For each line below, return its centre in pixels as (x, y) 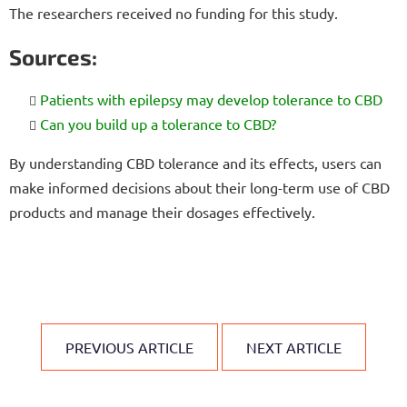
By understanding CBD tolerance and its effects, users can (195, 162)
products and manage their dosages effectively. (162, 211)
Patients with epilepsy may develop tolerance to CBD (211, 99)
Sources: (53, 56)
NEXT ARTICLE (294, 347)
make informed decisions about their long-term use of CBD (199, 187)
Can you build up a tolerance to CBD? (158, 123)
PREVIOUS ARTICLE (129, 347)
